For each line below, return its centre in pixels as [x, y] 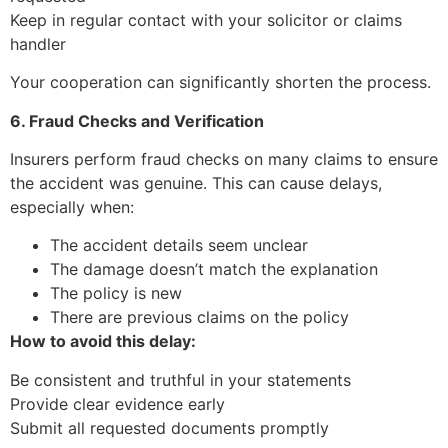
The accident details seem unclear [179, 245]
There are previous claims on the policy [199, 317]
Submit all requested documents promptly [169, 427]
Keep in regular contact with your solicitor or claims [206, 19]
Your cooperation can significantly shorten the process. [220, 82]
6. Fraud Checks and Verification [137, 120]
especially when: [72, 206]
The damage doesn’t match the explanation [214, 269]
